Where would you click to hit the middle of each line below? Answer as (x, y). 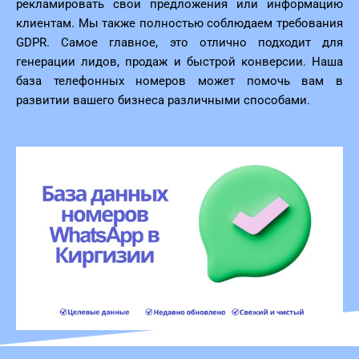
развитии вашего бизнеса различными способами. (163, 101)
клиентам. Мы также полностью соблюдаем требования (179, 24)
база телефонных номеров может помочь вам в (179, 81)
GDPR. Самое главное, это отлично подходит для (179, 43)
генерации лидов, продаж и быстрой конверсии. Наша (179, 62)
